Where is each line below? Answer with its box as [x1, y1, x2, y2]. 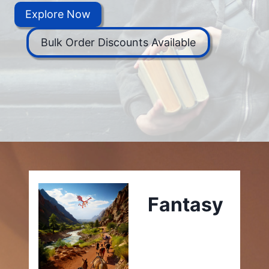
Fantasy [148, 192, 223, 216]
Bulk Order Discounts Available [41, 35, 196, 49]
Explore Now [25, 8, 91, 21]
